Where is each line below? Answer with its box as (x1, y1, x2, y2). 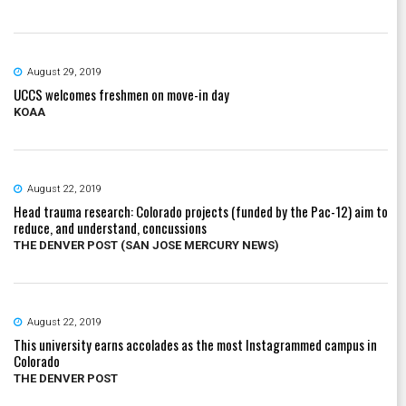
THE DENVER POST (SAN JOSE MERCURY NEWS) (14, 237, 279, 252)
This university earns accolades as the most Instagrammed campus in (14, 333, 377, 354)
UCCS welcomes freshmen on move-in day (14, 83, 229, 104)
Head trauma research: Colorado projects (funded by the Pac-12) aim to (14, 200, 388, 221)
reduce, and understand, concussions (14, 217, 207, 237)
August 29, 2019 (27, 65, 101, 78)
